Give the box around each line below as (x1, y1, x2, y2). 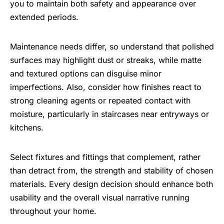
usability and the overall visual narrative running (10, 192, 189, 203)
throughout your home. (10, 206, 96, 216)
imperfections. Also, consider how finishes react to (10, 82, 201, 92)
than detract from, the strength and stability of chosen (10, 165, 213, 176)
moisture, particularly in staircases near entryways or (10, 109, 209, 119)
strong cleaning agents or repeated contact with (10, 95, 190, 106)
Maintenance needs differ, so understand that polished (10, 41, 214, 52)
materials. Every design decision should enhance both (10, 179, 213, 189)
